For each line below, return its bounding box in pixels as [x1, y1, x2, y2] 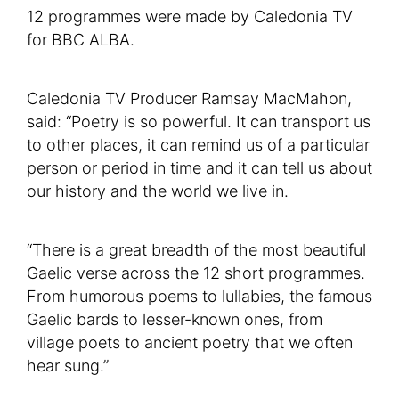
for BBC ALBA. [27, 30, 134, 50]
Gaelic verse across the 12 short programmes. [27, 264, 365, 283]
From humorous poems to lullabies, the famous [27, 287, 372, 306]
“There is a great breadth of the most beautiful [27, 240, 366, 260]
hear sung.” [27, 356, 109, 376]
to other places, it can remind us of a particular [27, 135, 370, 155]
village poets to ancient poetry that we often [27, 333, 353, 353]
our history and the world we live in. [27, 182, 289, 201]
